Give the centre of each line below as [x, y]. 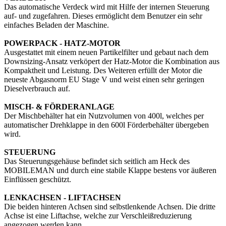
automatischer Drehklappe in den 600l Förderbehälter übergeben [106, 125]
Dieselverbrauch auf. [37, 89]
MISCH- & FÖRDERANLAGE [59, 107]
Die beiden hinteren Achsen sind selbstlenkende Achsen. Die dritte [110, 207]
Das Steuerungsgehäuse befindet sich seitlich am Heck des [97, 161]
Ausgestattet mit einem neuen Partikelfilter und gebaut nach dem [106, 52]
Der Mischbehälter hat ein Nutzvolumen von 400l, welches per [104, 116]
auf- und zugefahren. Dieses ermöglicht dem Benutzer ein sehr [103, 16]
